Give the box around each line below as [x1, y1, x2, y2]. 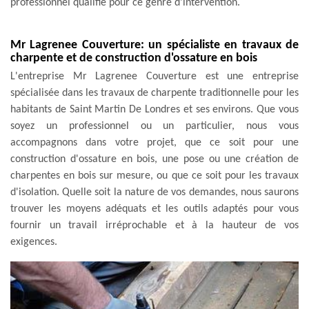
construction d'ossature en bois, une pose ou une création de [10, 153, 299, 165]
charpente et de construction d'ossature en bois [10, 51, 257, 65]
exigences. [10, 236, 57, 248]
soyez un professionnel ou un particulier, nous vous [10, 120, 299, 132]
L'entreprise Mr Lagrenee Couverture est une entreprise [10, 70, 299, 82]
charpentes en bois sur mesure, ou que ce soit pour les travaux [10, 170, 299, 181]
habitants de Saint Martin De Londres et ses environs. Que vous [10, 103, 299, 115]
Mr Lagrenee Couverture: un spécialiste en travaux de [10, 38, 299, 52]
